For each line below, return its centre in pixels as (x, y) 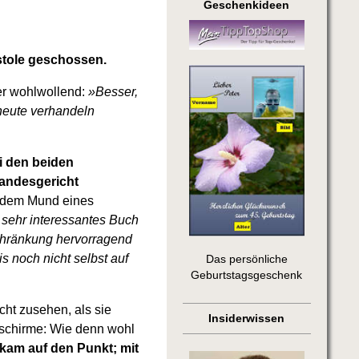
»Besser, (113, 92)
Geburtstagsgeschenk (247, 276)
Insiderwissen (247, 319)
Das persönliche (246, 260)
